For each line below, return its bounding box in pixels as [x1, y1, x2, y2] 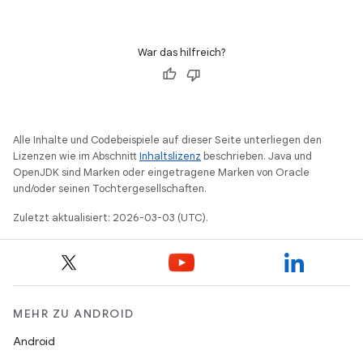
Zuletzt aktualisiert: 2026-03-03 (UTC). [13, 211, 208, 224]
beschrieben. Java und [201, 149, 312, 163]
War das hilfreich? [137, 45, 226, 59]
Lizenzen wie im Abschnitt [13, 149, 139, 163]
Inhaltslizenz [139, 149, 201, 163]
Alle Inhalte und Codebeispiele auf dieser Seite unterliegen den [13, 133, 322, 147]
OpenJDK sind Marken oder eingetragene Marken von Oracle [13, 165, 310, 179]
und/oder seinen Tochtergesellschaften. [13, 181, 207, 195]
